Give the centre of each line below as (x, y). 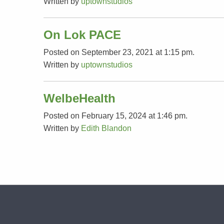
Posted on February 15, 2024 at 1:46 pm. (115, 116)
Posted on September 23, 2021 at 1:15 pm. (119, 52)
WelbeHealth (79, 98)
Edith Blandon (106, 128)
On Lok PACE (82, 35)
